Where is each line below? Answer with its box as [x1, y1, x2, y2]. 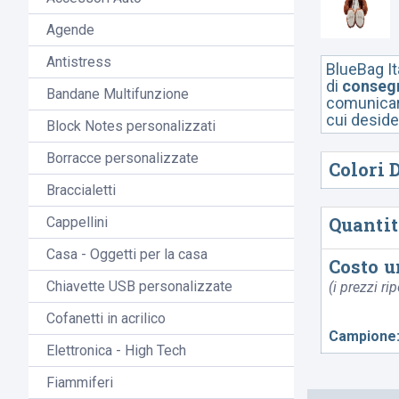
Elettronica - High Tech [46, 342, 186, 360]
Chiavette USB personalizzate [46, 278, 232, 296]
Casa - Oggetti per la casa [46, 246, 208, 264]
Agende [46, 21, 94, 39]
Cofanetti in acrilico [46, 310, 166, 328]
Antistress [46, 53, 111, 71]
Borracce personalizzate [46, 150, 199, 167]
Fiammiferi [46, 374, 113, 392]
